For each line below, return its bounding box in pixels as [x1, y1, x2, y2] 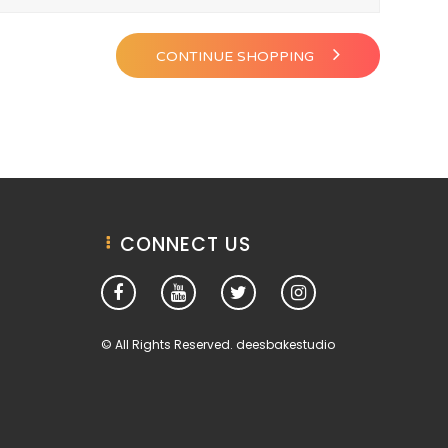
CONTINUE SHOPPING [156, 48, 318, 65]
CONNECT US [119, 231, 251, 258]
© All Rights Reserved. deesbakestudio [100, 336, 335, 353]
